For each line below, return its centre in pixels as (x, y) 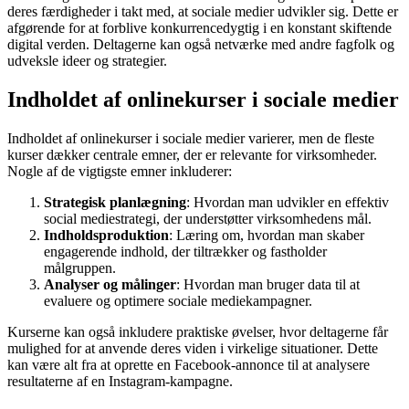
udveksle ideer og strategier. (87, 61)
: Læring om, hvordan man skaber (267, 236)
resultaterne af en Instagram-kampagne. (120, 382)
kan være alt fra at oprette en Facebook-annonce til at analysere (189, 365)
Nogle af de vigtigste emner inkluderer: (120, 172)
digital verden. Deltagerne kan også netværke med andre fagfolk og (201, 45)
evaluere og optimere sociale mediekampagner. (178, 301)
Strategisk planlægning (115, 203)
